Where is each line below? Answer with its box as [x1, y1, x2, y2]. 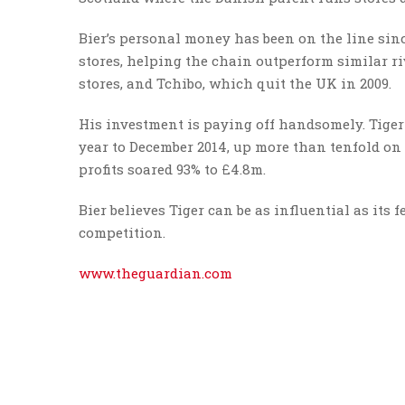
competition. [79, 223, 165, 241]
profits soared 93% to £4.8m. [79, 160, 266, 178]
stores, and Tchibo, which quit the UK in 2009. [79, 74, 391, 92]
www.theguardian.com [79, 264, 232, 282]
